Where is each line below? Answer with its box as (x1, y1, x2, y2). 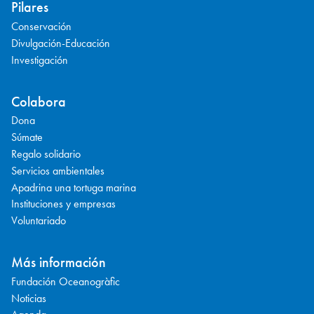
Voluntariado (11, 213, 66, 228)
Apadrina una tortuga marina (11, 179, 136, 195)
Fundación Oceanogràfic (11, 273, 120, 289)
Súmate (11, 130, 43, 145)
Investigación (11, 52, 68, 67)
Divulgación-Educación (11, 36, 110, 51)
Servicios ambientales (11, 163, 104, 178)
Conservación (11, 19, 71, 34)
